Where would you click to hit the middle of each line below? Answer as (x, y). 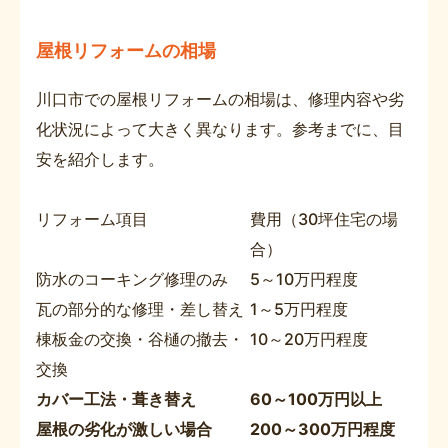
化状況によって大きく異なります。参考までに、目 (220, 129)
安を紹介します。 (100, 159)
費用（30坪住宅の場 (324, 219)
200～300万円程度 (322, 429)
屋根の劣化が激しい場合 (124, 429)
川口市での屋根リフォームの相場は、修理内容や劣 (220, 99)
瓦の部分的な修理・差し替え (140, 309)
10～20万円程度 (309, 339)
